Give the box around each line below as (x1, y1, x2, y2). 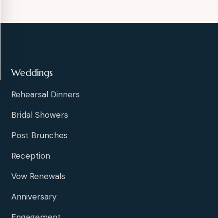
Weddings (11, 67, 53, 79)
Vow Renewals (11, 171, 65, 182)
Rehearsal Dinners (11, 89, 80, 100)
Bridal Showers (11, 109, 68, 121)
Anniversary (11, 191, 56, 202)
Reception (11, 150, 50, 162)
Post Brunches (11, 130, 68, 141)
